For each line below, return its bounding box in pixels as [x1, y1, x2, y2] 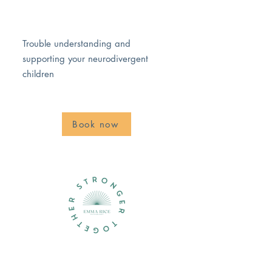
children [22, 68, 54, 80]
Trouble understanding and [22, 38, 131, 49]
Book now [72, 118, 118, 130]
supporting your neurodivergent [22, 53, 148, 64]
